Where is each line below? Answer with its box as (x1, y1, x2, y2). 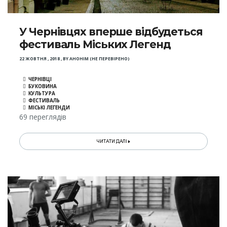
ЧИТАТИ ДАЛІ (97, 139, 129, 144)
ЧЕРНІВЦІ (28, 76, 52, 83)
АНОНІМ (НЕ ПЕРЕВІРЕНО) (69, 56, 130, 62)
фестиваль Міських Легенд (19, 37, 171, 51)
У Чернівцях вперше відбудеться (19, 25, 203, 38)
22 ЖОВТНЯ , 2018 (19, 56, 60, 62)
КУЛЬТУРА (28, 90, 56, 97)
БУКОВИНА (28, 83, 57, 90)
